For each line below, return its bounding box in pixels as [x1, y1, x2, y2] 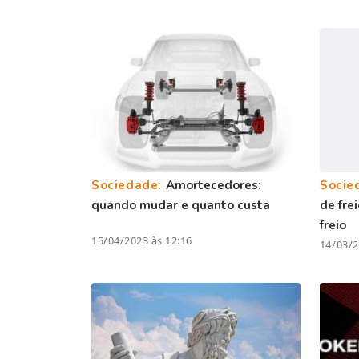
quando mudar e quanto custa [91, 196, 270, 213]
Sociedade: [91, 176, 166, 193]
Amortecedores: [165, 176, 261, 193]
